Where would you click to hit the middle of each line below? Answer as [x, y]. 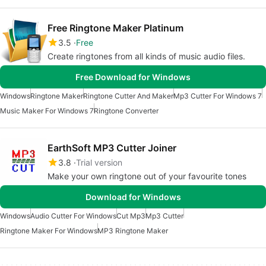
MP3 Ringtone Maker [133, 230]
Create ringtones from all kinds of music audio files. [146, 56]
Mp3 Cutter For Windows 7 [218, 96]
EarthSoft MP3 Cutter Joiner [112, 148]
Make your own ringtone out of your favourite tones [147, 176]
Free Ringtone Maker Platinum [115, 28]
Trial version [99, 162]
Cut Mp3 [131, 216]
